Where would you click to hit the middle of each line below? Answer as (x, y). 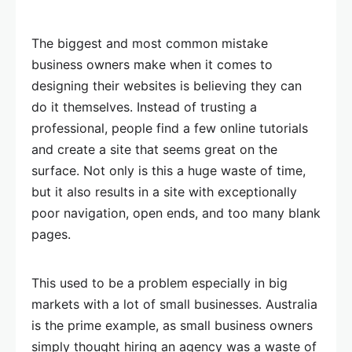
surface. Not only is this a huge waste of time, (169, 171)
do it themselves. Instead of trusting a (144, 107)
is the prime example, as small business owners (172, 326)
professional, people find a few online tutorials (170, 128)
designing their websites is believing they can (167, 86)
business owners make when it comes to (152, 65)
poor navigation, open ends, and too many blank (176, 213)
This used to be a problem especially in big (159, 283)
